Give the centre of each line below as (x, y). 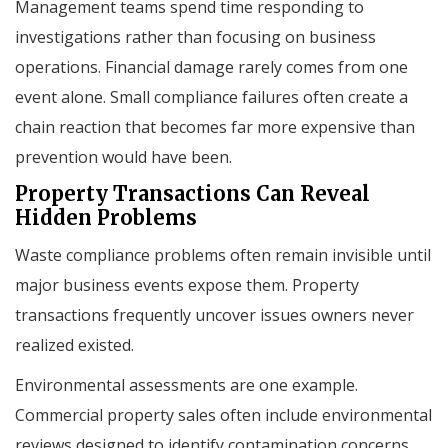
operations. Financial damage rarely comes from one (211, 66)
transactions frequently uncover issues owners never (214, 314)
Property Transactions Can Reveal (192, 193)
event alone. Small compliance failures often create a (211, 96)
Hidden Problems (106, 217)
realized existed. (74, 344)
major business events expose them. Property (187, 284)
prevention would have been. (123, 156)
